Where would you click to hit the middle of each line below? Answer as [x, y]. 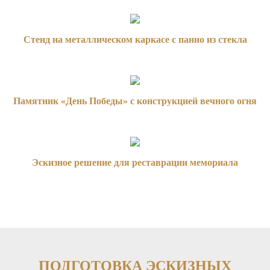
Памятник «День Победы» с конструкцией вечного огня [135, 100]
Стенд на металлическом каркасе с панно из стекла [135, 39]
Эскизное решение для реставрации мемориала [135, 162]
